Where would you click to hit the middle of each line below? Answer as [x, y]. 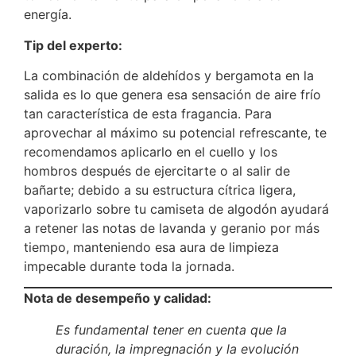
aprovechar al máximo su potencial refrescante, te [175, 133]
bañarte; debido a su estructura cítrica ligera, [160, 190]
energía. [48, 15]
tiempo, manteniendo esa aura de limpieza [151, 248]
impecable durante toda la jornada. [129, 267]
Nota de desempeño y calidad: [118, 298]
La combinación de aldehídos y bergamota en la [169, 76]
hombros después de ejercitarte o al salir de [157, 171]
